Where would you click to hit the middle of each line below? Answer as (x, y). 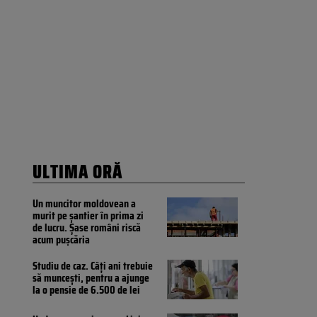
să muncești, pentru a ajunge (91, 278)
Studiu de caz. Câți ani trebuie (93, 266)
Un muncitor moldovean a (84, 204)
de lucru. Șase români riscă (87, 228)
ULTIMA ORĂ (77, 172)
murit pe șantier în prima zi (88, 216)
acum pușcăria (61, 240)
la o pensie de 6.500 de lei (86, 290)
